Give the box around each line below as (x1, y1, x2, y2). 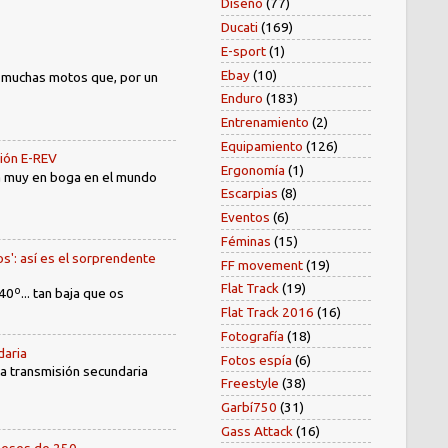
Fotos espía (221, 351, 292, 368)
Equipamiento (221, 137, 303, 154)
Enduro (221, 90, 263, 107)
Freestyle (221, 375, 279, 392)
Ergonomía (221, 161, 285, 178)
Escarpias (221, 185, 278, 202)
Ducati (221, 19, 258, 36)
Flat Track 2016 (221, 304, 314, 321)
